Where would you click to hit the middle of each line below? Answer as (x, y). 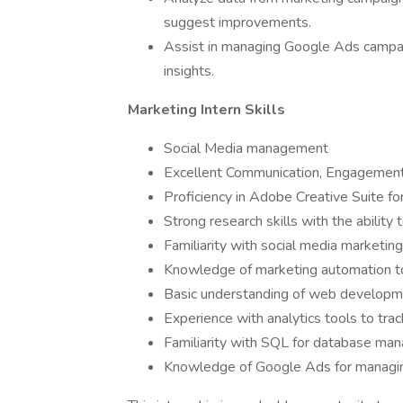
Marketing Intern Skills (206, 110)
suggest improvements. (237, 22)
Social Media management (246, 148)
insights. (189, 71)
